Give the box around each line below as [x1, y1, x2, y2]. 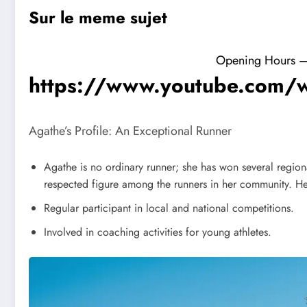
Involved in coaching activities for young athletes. [44, 223, 271, 240]
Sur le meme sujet [29, 5, 167, 30]
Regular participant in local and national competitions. [44, 199, 294, 216]
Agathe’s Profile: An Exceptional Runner [29, 122, 232, 140]
